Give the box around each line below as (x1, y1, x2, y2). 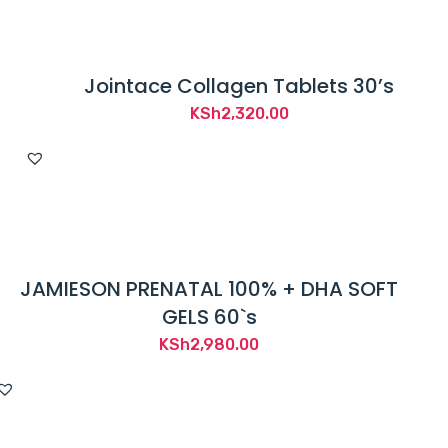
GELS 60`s (161, 302, 257, 331)
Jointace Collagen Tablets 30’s (84, 71, 394, 100)
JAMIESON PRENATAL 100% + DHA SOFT (20, 274, 398, 303)
